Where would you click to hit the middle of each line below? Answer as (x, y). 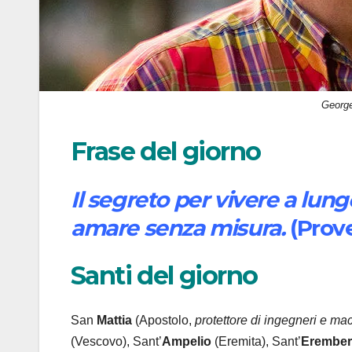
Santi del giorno (164, 276)
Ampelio (187, 341)
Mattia (114, 320)
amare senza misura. (178, 227)
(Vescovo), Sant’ (116, 341)
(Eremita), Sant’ (256, 341)
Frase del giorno (166, 152)
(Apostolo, (163, 320)
